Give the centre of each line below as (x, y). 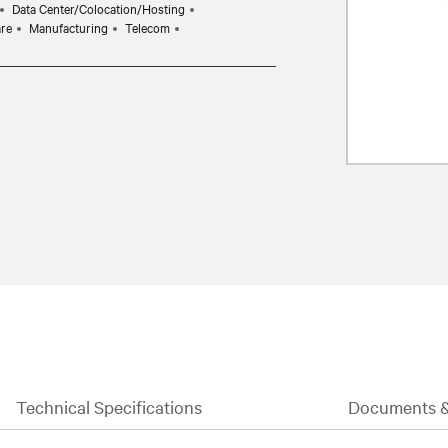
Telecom (147, 27)
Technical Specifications (109, 406)
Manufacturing (68, 27)
